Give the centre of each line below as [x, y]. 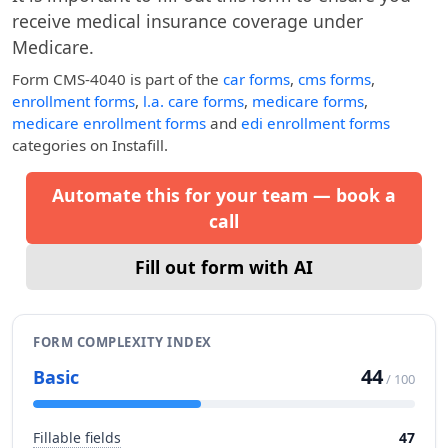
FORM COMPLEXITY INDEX [122, 342]
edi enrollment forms [315, 123]
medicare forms [308, 101]
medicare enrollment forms [109, 123]
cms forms [334, 79]
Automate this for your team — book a [224, 195]
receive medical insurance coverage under [187, 21]
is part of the [174, 79]
